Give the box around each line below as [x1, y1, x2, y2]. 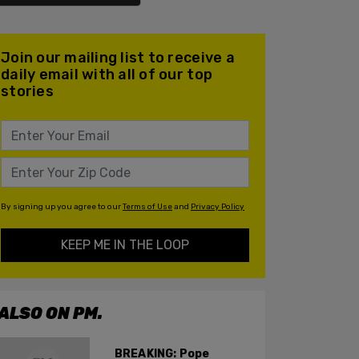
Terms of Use [123, 202, 172, 212]
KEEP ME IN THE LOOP [61, 237, 189, 252]
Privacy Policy [191, 202, 244, 212]
